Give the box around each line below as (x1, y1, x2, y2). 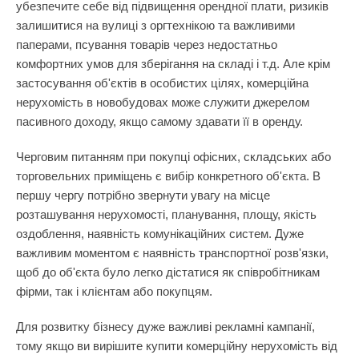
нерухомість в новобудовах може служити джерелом (16, 95, 309, 109)
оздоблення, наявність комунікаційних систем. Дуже (16, 227, 304, 240)
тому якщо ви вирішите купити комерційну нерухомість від (16, 339, 337, 353)
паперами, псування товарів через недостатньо (16, 38, 277, 51)
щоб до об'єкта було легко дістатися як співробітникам (16, 265, 320, 279)
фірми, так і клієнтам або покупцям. (16, 284, 212, 298)
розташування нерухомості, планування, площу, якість (16, 208, 317, 221)
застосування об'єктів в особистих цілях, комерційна (16, 76, 309, 90)
